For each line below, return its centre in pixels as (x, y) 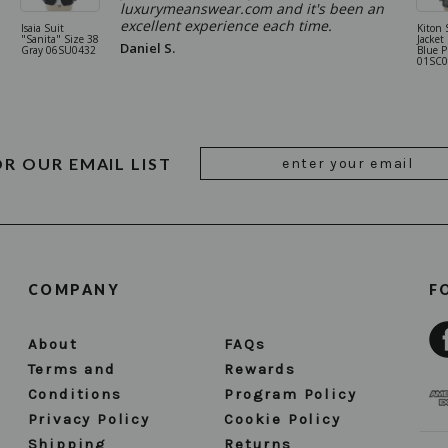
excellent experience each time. (226, 25)
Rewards (260, 368)
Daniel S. (147, 47)
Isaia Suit (42, 27)
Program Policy (290, 393)
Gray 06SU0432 (58, 49)
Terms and (71, 368)
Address (226, 178)
